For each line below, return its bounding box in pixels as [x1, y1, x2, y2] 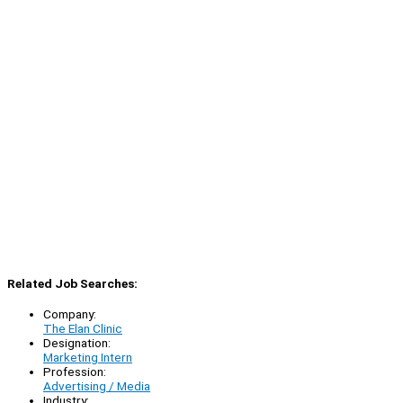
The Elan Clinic [43, 321, 122, 336]
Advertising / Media [43, 379, 150, 394]
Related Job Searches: [7, 275, 138, 291]
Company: [43, 307, 96, 322]
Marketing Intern [43, 350, 132, 365]
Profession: [43, 364, 106, 380]
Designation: [43, 336, 111, 351]
